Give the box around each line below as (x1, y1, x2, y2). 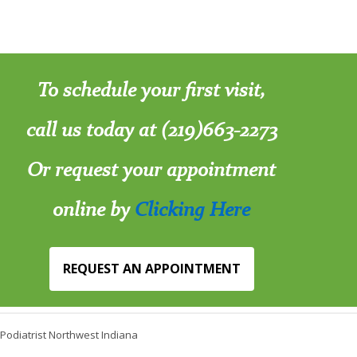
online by (53, 194, 135, 222)
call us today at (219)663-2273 (25, 115, 277, 142)
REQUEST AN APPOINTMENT (62, 259, 241, 277)
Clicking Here (135, 194, 251, 222)
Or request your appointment (27, 155, 277, 182)
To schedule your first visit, (37, 75, 266, 102)
